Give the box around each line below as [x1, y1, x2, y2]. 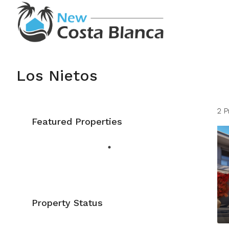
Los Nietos [16, 66, 98, 84]
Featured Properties [32, 116, 122, 127]
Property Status [32, 197, 103, 208]
